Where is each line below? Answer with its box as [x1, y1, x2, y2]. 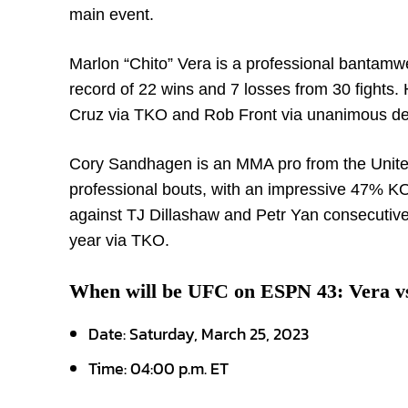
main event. [69, 5, 154, 24]
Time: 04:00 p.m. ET [88, 356, 229, 381]
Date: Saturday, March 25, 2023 [88, 321, 309, 346]
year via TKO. [69, 231, 169, 250]
